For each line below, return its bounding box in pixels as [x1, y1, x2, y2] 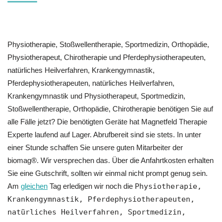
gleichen [21, 182, 48, 191]
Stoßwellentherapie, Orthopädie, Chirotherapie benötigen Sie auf [7, 105, 213, 113]
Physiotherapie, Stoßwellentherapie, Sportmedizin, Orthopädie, [7, 40, 209, 49]
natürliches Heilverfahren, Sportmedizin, [7, 208, 186, 217]
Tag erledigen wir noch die [48, 182, 135, 191]
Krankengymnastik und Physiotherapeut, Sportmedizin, [7, 92, 185, 101]
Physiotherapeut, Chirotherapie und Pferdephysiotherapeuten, [7, 53, 206, 62]
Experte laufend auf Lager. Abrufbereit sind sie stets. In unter [7, 130, 201, 139]
